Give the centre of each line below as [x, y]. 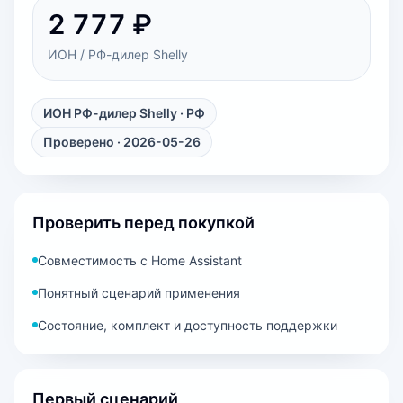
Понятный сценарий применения [139, 293]
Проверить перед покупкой [143, 223]
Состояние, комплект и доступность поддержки [188, 325]
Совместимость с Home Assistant [140, 260]
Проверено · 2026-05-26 [122, 142]
